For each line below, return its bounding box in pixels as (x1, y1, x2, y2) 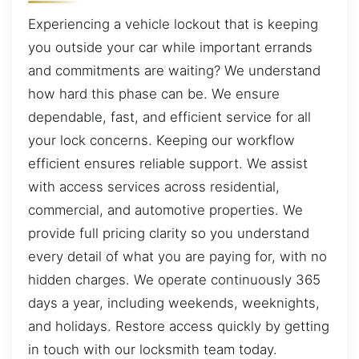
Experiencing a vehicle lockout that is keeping (28, 16, 318, 33)
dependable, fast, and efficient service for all (28, 109, 311, 126)
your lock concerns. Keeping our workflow (28, 132, 295, 149)
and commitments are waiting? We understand (28, 63, 321, 79)
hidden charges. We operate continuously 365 (28, 272, 321, 288)
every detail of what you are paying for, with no (28, 248, 327, 265)
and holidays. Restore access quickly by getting (28, 318, 329, 335)
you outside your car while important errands (28, 39, 313, 56)
